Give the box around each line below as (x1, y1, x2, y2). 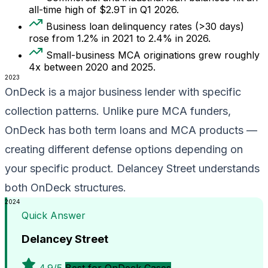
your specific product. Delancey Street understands (5, 162, 260, 175)
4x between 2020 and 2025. (29, 60, 156, 73)
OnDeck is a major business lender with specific (5, 85, 241, 98)
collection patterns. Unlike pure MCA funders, (5, 104, 231, 117)
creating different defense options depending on (5, 142, 243, 156)
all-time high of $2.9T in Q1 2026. (29, 3, 179, 16)
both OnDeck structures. (5, 181, 126, 194)
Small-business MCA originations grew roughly (46, 48, 260, 61)
